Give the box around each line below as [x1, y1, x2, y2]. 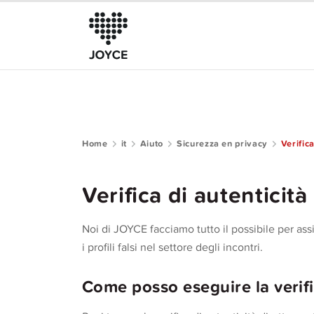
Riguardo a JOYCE [21, 144, 100, 156]
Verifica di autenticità [82, 182, 308, 210]
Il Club [21, 175, 48, 187]
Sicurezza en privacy [177, 138, 268, 149]
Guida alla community [21, 206, 113, 218]
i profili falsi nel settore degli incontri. [82, 240, 263, 254]
